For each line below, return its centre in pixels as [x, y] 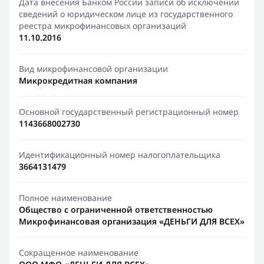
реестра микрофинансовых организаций [103, 26]
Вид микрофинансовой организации [93, 69]
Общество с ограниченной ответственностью [116, 209]
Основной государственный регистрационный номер [129, 112]
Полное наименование [65, 198]
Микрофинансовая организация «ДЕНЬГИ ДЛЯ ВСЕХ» [132, 221]
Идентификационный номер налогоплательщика [120, 155]
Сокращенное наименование [79, 253]
